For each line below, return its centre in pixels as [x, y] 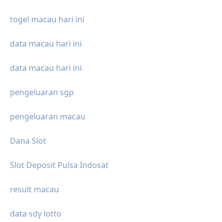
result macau [34, 190]
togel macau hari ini [47, 20]
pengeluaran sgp [42, 92]
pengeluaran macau [48, 117]
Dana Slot [28, 141]
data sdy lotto [36, 214]
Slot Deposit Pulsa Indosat [59, 165]
